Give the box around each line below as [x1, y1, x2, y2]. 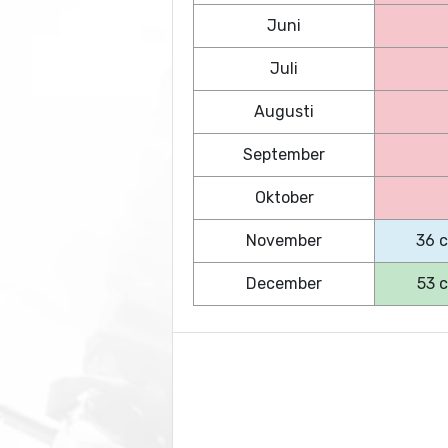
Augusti [254, 102, 314, 122]
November [246, 231, 322, 251]
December [246, 274, 322, 294]
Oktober [254, 188, 314, 208]
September [243, 145, 325, 165]
